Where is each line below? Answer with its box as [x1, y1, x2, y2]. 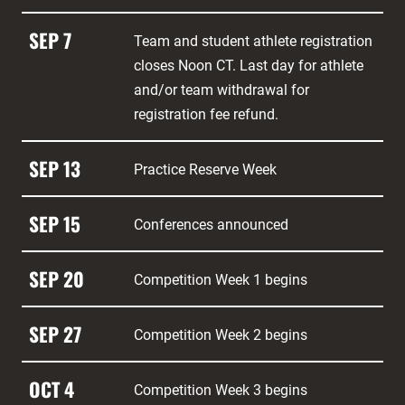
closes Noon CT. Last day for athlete [134, 56, 363, 74]
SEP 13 [29, 154, 80, 183]
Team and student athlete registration [134, 32, 372, 50]
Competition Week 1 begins [134, 270, 307, 288]
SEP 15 [29, 209, 80, 238]
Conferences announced [134, 215, 288, 233]
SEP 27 [29, 319, 81, 348]
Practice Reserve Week [134, 160, 277, 178]
